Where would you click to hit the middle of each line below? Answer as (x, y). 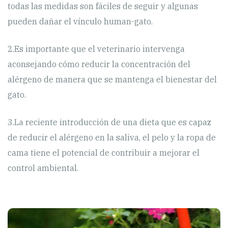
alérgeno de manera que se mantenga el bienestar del (112, 79)
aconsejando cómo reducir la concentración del (99, 64)
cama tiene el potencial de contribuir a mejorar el (104, 152)
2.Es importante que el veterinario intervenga (96, 49)
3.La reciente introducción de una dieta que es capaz (109, 122)
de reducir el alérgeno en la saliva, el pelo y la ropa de (112, 137)
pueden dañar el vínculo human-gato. (80, 21)
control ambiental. (43, 168)
